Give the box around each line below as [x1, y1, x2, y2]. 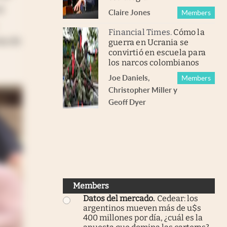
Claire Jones [108, 8, 150, 17]
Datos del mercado [83, 193, 153, 203]
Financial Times [108, 27, 170, 37]
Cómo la [173, 27, 205, 37]
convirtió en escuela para [108, 47, 206, 57]
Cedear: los [157, 193, 198, 203]
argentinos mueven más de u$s [83, 203, 201, 213]
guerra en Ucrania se [108, 37, 188, 47]
